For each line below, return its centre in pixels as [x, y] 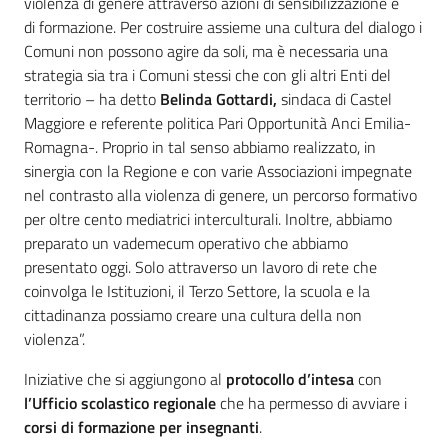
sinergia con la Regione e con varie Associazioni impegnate [218, 171]
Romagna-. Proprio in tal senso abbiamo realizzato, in [200, 147]
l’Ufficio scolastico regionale [120, 403]
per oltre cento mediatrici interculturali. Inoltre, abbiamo [208, 219]
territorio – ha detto [92, 99]
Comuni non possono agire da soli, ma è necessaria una [206, 51]
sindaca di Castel [334, 99]
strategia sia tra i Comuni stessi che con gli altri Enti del [207, 75]
